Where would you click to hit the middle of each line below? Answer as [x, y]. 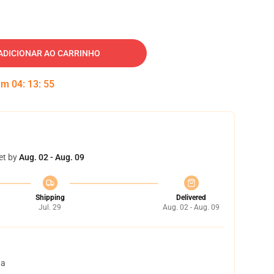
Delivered [191, 198]
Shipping [50, 198]
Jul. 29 [50, 207]
